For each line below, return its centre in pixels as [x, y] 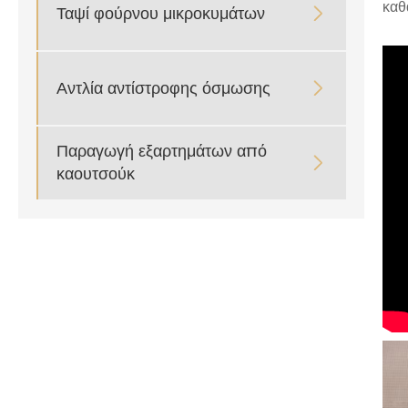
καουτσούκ [96, 175]
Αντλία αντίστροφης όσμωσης [163, 88]
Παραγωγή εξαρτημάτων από [162, 152]
